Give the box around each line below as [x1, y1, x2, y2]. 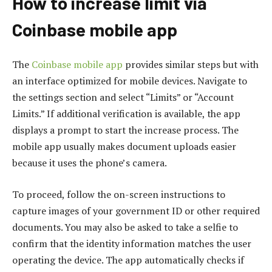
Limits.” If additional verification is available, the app [12, 107, 240, 121]
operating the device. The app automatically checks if [12, 253, 244, 267]
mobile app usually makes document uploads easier [12, 140, 236, 154]
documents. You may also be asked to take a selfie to [12, 220, 238, 234]
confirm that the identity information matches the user [12, 236, 251, 250]
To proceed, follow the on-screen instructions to [12, 187, 225, 201]
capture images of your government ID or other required [12, 203, 260, 217]
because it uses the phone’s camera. [12, 156, 167, 170]
